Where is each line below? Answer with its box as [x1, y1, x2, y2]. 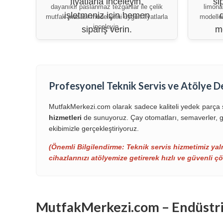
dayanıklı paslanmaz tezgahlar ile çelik [51, 2, 163, 10]
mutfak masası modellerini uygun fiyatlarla [46, 12, 168, 20]
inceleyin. [93, 22, 120, 30]
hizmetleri [49, 113, 82, 121]
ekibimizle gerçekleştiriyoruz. [49, 124, 139, 132]
